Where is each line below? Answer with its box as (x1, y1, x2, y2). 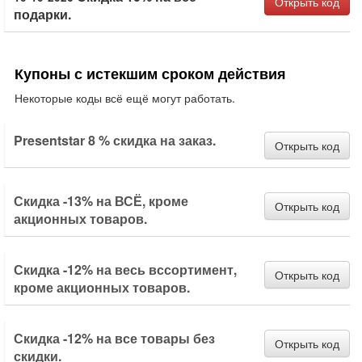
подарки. (14, 5, 71, 23)
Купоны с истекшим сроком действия (15, 63, 286, 84)
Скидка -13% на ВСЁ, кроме (14, 192, 188, 210)
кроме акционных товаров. (14, 278, 190, 297)
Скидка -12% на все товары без (14, 329, 215, 347)
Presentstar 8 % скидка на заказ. (14, 131, 216, 149)
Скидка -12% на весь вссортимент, (14, 260, 237, 279)
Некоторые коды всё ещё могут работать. (15, 90, 235, 106)
